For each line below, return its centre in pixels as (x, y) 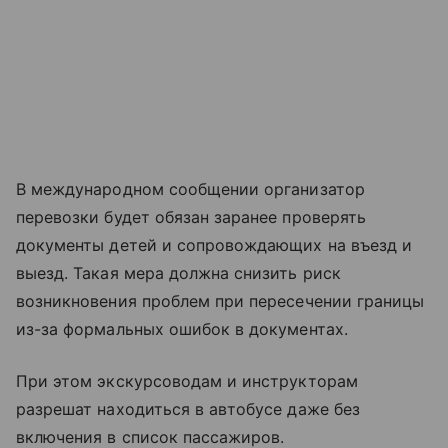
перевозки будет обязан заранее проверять (191, 217)
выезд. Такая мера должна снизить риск (178, 273)
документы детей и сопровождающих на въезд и (214, 245)
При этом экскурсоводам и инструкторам (187, 381)
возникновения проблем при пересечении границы (220, 301)
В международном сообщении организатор (190, 189)
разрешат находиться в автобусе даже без (188, 409)
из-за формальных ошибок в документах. (182, 329)
